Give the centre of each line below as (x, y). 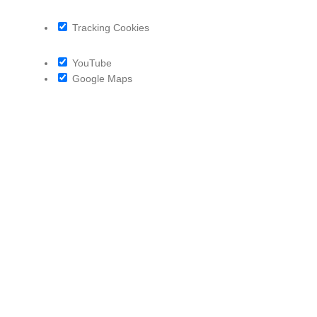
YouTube (91, 63)
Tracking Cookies (109, 27)
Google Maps (101, 78)
